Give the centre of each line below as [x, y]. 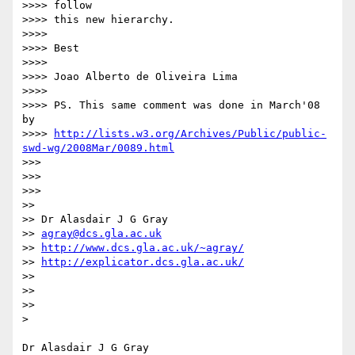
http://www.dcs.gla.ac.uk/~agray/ [143, 248]
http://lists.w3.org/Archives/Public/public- [190, 134]
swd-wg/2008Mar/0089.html [98, 148]
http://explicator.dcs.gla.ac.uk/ [143, 262]
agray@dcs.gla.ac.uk [101, 234]
